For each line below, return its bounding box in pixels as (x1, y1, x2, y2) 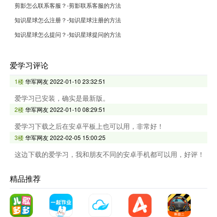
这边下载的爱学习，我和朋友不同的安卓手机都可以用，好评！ (15, 149, 204, 159)
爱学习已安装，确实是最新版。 (15, 93, 109, 103)
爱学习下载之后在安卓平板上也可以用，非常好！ (15, 121, 164, 131)
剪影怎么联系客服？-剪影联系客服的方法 (15, 1, 121, 9)
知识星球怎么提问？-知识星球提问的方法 (15, 30, 121, 38)
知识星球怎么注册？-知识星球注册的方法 (15, 15, 121, 24)
